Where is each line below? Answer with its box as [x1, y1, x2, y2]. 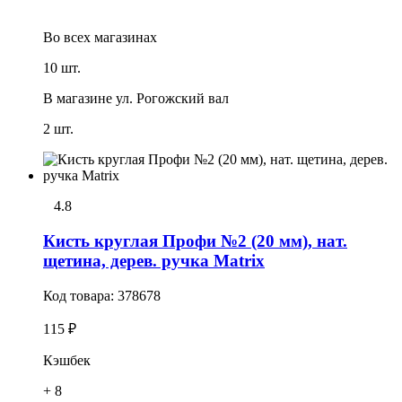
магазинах [91, 30, 157, 46]
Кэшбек [43, 352, 91, 368]
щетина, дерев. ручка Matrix [43, 250, 265, 270]
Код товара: [43, 287, 118, 303]
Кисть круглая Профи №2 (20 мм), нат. [43, 231, 347, 250]
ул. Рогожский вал [116, 91, 229, 107]
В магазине [43, 91, 112, 107]
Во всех [43, 30, 91, 46]
